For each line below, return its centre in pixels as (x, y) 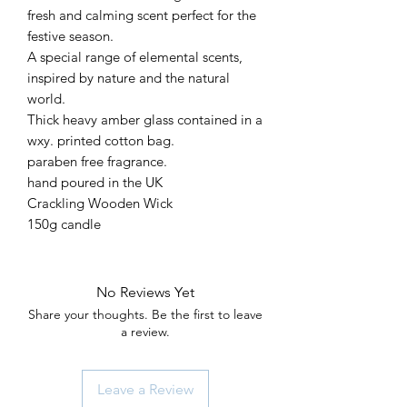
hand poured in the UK (95, 182)
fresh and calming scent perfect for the (142, 15)
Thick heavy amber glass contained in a (145, 119)
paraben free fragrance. (97, 161)
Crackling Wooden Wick (100, 203)
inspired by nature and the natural (129, 77)
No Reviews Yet (145, 292)
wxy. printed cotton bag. (101, 140)
